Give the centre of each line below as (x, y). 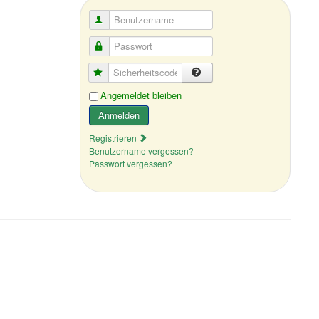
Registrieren (114, 138)
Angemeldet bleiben (141, 95)
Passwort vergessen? (131, 164)
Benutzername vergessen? (142, 151)
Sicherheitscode (138, 73)
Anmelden (119, 115)
